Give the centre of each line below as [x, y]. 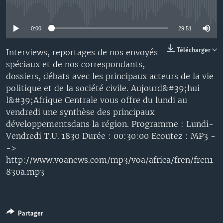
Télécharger [194, 50]
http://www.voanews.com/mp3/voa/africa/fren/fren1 [110, 160]
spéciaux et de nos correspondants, [75, 64]
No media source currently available [115, 8]
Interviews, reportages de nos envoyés [82, 52]
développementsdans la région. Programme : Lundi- [110, 124]
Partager [31, 214]
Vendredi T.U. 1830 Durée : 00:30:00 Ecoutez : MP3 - [111, 136]
